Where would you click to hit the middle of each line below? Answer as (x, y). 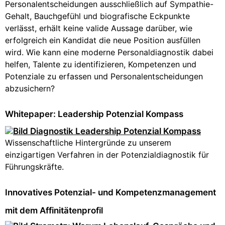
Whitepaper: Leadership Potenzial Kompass (94, 114)
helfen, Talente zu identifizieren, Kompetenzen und (101, 64)
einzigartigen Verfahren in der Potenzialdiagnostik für (107, 155)
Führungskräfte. (34, 167)
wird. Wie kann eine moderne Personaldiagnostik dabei (109, 52)
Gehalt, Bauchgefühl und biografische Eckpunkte (97, 16)
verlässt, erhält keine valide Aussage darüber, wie (99, 28)
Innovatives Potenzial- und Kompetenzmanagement (110, 192)
